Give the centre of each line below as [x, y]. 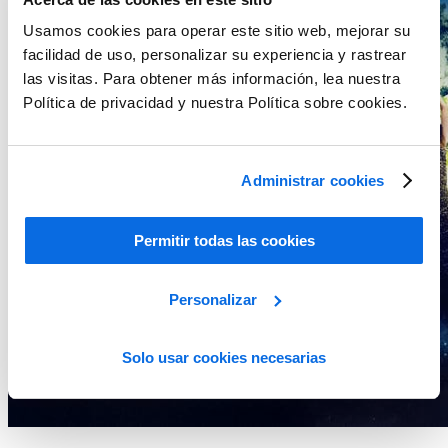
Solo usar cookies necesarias [224, 357]
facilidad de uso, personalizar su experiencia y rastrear [214, 54]
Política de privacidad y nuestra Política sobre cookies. [215, 102]
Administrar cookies [313, 180]
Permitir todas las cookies [224, 240]
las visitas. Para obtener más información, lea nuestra [211, 78]
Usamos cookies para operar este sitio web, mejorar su [217, 30]
